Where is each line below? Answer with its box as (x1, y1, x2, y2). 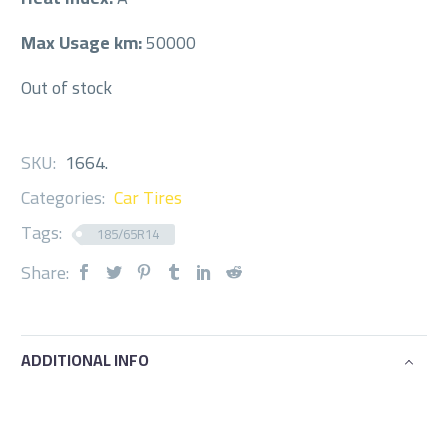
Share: (21, 255, 69, 289)
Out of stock (21, 70, 112, 104)
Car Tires (114, 180, 182, 214)
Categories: (21, 180, 109, 214)
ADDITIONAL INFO (21, 345, 149, 376)
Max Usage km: (21, 25, 146, 59)
